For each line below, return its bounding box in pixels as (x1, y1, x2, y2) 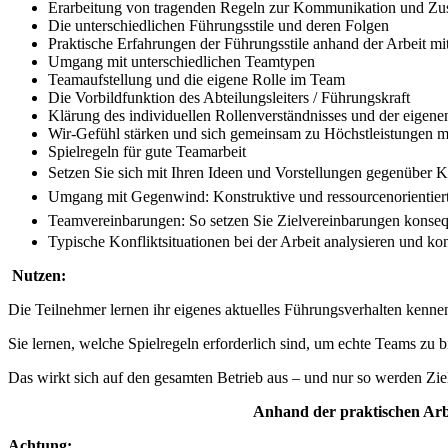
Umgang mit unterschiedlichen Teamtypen (48, 53, 315, 71)
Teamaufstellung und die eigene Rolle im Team (48, 71, 345, 89)
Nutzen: (12, 267, 66, 285)
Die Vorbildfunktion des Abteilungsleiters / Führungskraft (48, 89, 410, 107)
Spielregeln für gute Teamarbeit (48, 143, 246, 161)
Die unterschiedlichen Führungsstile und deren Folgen (48, 17, 389, 35)
